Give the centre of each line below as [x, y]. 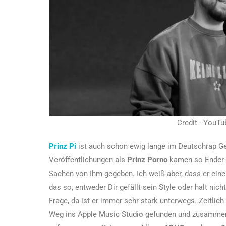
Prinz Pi [63, 147]
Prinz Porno [147, 160]
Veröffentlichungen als [88, 160]
